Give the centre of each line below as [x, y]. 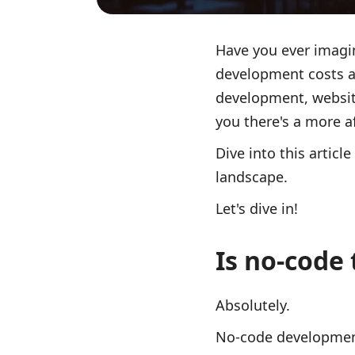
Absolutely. [255, 305]
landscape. [254, 177]
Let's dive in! [257, 208]
